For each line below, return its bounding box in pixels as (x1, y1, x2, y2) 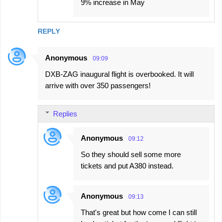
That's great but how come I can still (81, 208, 197, 217)
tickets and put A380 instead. (81, 161, 173, 170)
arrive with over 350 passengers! (45, 81, 151, 90)
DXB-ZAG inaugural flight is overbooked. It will (45, 69, 194, 78)
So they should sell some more (81, 150, 181, 159)
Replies (53, 109, 77, 118)
